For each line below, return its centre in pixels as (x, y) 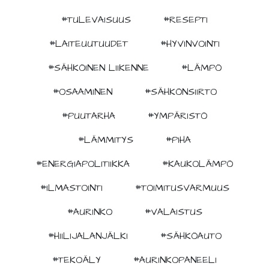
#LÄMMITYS (106, 140)
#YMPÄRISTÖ (177, 116)
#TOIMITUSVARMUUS (182, 188)
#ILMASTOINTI (71, 188)
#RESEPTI (186, 20)
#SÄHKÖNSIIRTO (180, 92)
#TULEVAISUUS (96, 20)
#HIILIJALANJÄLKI (88, 236)
